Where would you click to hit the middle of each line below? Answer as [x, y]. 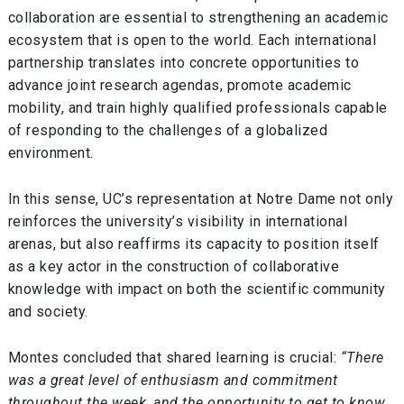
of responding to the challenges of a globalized [168, 131]
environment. [50, 153]
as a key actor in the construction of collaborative [174, 267]
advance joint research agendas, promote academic [179, 86]
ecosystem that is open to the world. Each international [192, 41]
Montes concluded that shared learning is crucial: [174, 357]
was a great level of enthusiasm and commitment [173, 380]
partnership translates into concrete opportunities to [184, 63]
